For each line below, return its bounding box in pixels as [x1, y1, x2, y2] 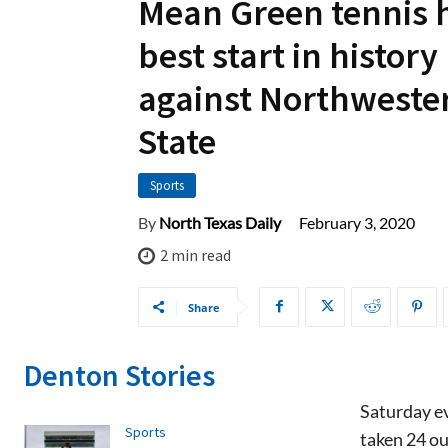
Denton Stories [24, 355, 215, 394]
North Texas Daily [159, 213, 281, 233]
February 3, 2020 [299, 213, 415, 233]
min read [168, 245, 231, 266]
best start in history [138, 33, 438, 79]
